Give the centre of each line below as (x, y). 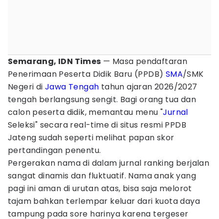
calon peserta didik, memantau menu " (86, 112)
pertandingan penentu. (55, 150)
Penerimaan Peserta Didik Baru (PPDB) (87, 74)
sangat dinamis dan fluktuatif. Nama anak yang (102, 176)
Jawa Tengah (72, 87)
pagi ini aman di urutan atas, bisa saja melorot (100, 188)
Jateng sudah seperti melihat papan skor (91, 138)
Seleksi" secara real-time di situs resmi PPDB (97, 125)
